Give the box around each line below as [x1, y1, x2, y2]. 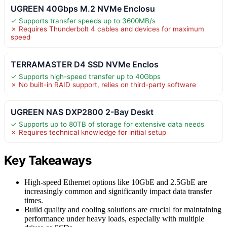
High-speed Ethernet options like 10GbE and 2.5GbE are [24, 177, 207, 186]
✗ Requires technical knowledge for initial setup [11, 128, 166, 137]
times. [24, 196, 43, 205]
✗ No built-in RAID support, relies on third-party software [11, 81, 196, 89]
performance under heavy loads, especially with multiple [24, 214, 204, 223]
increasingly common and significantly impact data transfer [24, 186, 212, 196]
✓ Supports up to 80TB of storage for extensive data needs [11, 120, 204, 129]
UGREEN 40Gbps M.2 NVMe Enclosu [11, 4, 155, 14]
